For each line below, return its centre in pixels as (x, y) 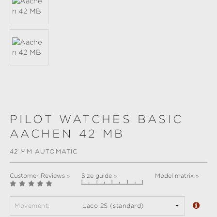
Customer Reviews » (40, 176)
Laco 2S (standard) (113, 206)
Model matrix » (177, 176)
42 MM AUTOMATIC (44, 152)
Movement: (32, 206)
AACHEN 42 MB (67, 134)
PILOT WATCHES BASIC (97, 119)
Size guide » (99, 176)
